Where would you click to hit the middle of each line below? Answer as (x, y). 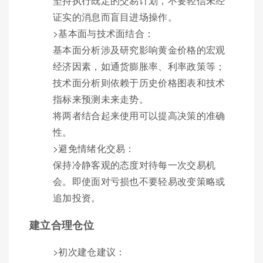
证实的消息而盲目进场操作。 (115, 16)
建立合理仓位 (62, 225)
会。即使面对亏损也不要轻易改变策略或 (139, 181)
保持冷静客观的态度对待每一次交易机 (134, 164)
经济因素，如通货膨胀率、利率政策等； (139, 66)
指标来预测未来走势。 (101, 99)
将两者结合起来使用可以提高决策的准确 (139, 115)
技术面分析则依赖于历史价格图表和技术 (139, 82)
